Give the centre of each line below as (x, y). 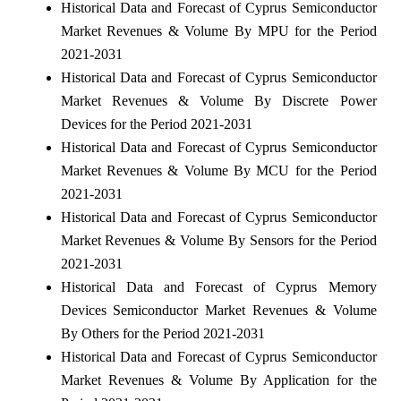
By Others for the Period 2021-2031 (162, 334)
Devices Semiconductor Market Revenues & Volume (218, 311)
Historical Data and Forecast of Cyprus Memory (218, 287)
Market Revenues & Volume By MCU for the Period (218, 171)
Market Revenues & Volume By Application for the (218, 380)
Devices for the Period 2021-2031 (156, 124)
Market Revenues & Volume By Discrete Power (218, 101)
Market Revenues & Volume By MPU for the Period (218, 31)
